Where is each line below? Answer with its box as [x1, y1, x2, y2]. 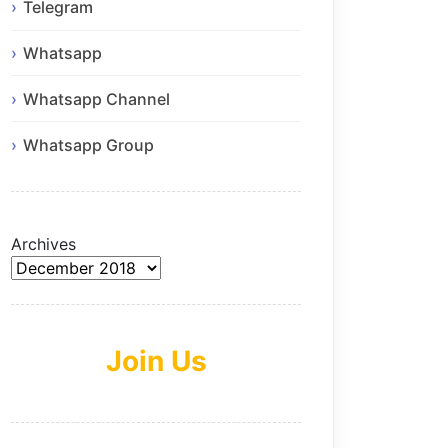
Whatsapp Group [23, 134, 154, 155]
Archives [11, 233, 76, 254]
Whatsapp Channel [23, 88, 170, 109]
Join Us [105, 343, 207, 378]
